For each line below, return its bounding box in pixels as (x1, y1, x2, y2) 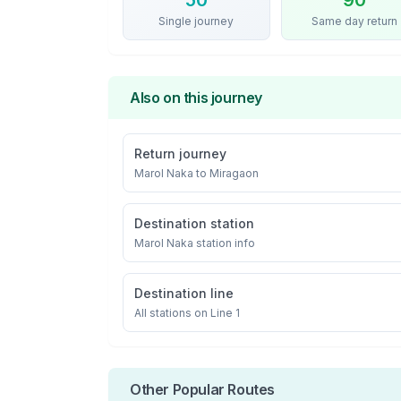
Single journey (158, 14, 235, 28)
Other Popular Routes (130, 380, 275, 398)
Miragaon (209, 166, 259, 180)
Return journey (134, 146, 226, 161)
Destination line (134, 286, 234, 301)
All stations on (134, 306, 210, 320)
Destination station (134, 216, 254, 231)
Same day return (311, 14, 397, 28)
